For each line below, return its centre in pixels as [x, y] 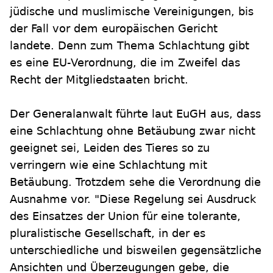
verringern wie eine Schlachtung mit [108, 165]
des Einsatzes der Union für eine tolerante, [125, 216]
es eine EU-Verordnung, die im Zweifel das [125, 62]
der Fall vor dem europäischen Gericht [114, 28]
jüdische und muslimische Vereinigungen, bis [132, 11]
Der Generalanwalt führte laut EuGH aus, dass [135, 114]
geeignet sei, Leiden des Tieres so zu [110, 148]
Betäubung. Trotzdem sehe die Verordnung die [135, 182]
